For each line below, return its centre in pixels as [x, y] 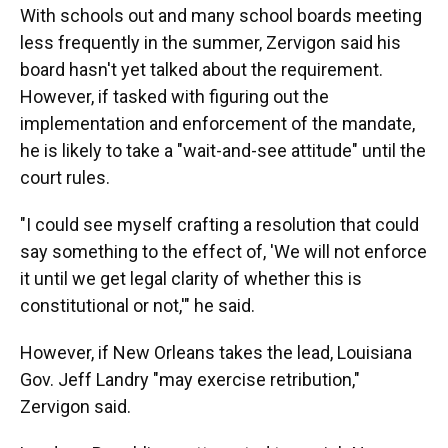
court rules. [65, 177]
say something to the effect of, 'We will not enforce [223, 251]
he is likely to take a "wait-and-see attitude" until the [223, 150]
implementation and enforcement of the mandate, [217, 123]
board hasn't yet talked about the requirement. [201, 69]
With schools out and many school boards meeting [221, 15]
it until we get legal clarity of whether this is [191, 278]
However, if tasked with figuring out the [174, 96]
